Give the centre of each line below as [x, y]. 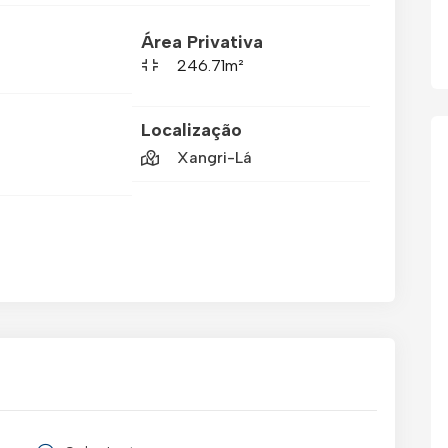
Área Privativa [202, 41]
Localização [192, 130]
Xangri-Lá [215, 158]
